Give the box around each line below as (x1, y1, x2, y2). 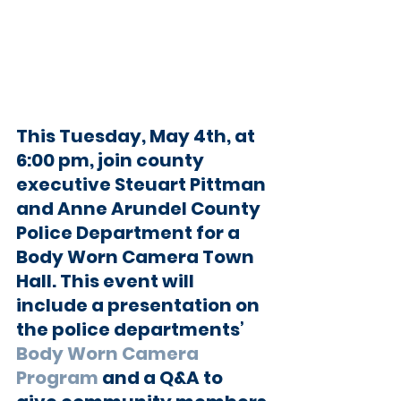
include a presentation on (16, 293, 263, 319)
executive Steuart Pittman (16, 172, 269, 198)
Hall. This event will (16, 269, 198, 294)
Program (16, 365, 98, 391)
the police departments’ (16, 317, 248, 343)
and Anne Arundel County (16, 196, 264, 222)
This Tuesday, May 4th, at (16, 124, 259, 149)
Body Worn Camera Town (16, 244, 258, 270)
